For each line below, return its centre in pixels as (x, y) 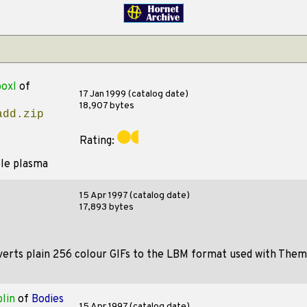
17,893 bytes (106, 207)
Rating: (98, 141)
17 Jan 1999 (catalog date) (134, 94)
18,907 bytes (107, 106)
